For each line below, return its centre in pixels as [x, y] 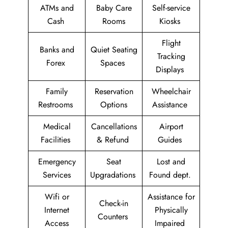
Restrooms [57, 105]
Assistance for [171, 197]
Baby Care [114, 8]
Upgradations [114, 175]
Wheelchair [171, 92]
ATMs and [57, 8]
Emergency [57, 162]
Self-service [171, 8]
